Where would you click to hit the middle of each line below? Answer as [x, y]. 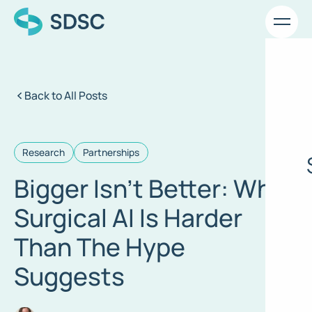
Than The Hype [99, 247]
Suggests [69, 276]
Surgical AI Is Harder [128, 217]
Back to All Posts [66, 95]
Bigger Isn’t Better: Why [149, 188]
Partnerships [111, 152]
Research [44, 152]
